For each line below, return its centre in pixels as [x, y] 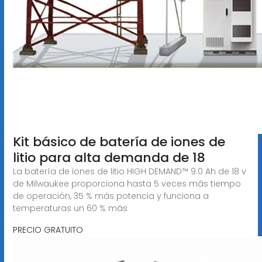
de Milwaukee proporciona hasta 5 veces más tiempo [127, 183]
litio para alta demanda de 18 [109, 157]
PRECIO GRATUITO [48, 230]
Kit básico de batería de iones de [119, 142]
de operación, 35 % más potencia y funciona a [111, 196]
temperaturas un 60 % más [70, 208]
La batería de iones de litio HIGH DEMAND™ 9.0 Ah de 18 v [129, 171]
